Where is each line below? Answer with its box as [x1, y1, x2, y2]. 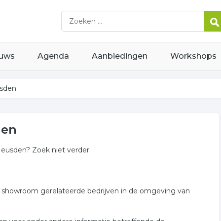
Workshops [170, 51, 217, 61]
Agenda [37, 51, 69, 61]
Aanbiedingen [92, 51, 147, 61]
